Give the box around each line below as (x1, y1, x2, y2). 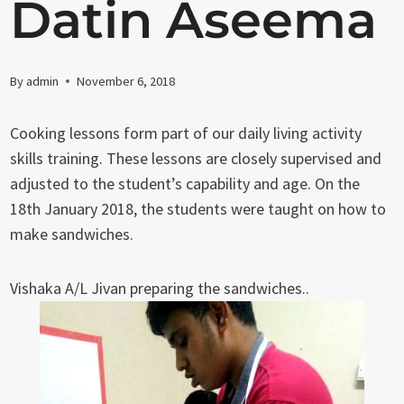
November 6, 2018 (77, 72, 176, 89)
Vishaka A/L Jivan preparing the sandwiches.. (10, 277, 310, 298)
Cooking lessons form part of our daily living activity (10, 122, 363, 143)
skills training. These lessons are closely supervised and (10, 147, 382, 169)
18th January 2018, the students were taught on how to (10, 197, 387, 219)
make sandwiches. (10, 223, 134, 244)
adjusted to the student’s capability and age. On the (10, 172, 361, 194)
